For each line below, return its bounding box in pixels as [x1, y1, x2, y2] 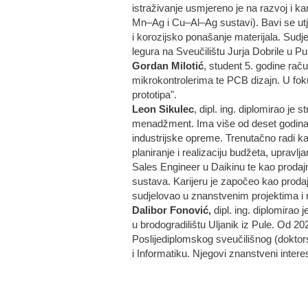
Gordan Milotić [132, 60, 203, 71]
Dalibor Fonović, [132, 205, 211, 216]
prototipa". [132, 89, 179, 100]
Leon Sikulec [132, 104, 194, 115]
